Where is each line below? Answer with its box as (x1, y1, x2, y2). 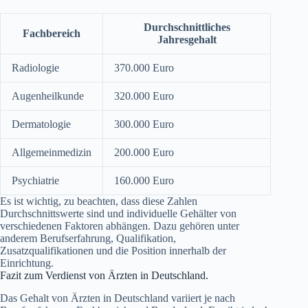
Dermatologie (12, 118, 71, 131)
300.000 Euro (114, 118, 174, 131)
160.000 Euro (114, 175, 174, 187)
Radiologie (12, 62, 59, 74)
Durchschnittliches (143, 21, 230, 34)
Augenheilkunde (12, 90, 84, 102)
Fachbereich (23, 27, 80, 40)
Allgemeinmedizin (12, 146, 91, 159)
